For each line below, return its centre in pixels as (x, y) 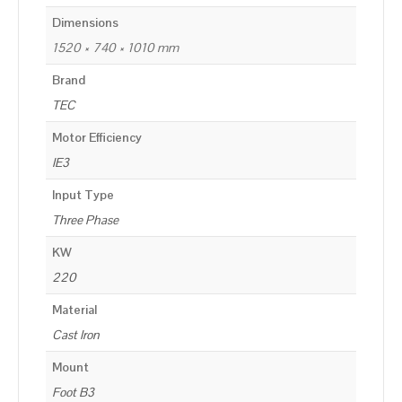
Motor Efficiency (97, 138)
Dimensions (85, 23)
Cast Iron (76, 335)
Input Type (83, 195)
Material (74, 310)
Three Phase (85, 220)
